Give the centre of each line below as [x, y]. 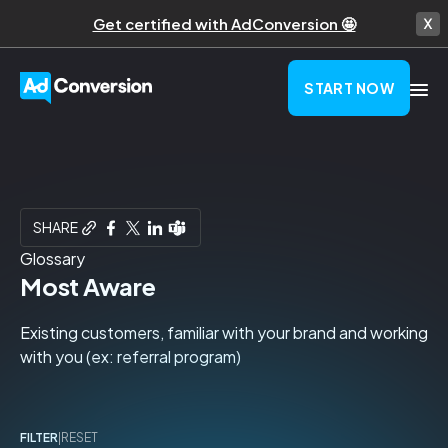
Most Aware [88, 286]
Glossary [52, 258]
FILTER [39, 437]
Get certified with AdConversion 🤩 [224, 23]
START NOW [349, 88]
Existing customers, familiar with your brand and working [224, 332]
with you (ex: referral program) [130, 356]
